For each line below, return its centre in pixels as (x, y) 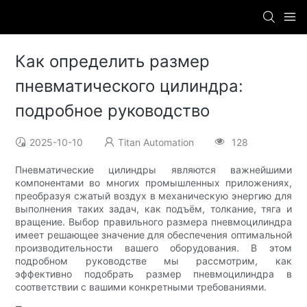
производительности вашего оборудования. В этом (153, 248)
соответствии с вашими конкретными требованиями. (141, 287)
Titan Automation (156, 143)
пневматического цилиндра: (130, 86)
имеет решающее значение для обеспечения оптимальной (153, 235)
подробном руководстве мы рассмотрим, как (153, 261)
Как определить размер (113, 62)
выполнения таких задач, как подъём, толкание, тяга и (153, 209)
